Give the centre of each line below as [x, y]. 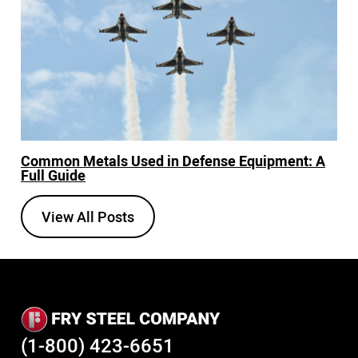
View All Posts [88, 216]
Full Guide [53, 175]
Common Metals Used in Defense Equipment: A [173, 160]
